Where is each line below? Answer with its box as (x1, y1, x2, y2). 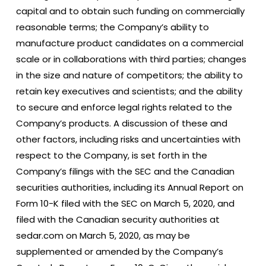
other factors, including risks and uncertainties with (15, 132, 240, 145)
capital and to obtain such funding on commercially (15, 4, 245, 17)
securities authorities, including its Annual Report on (15, 180, 243, 194)
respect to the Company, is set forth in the (15, 148, 207, 161)
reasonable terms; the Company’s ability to (15, 20, 209, 33)
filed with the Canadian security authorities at (15, 213, 220, 226)
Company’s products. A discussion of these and (15, 116, 227, 129)
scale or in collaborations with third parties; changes (15, 52, 246, 65)
